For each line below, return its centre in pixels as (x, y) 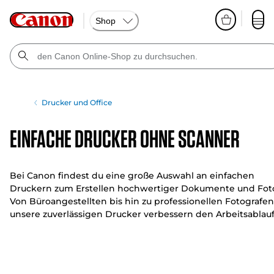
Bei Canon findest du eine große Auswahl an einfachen (132, 176)
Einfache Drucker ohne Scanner (125, 139)
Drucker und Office (77, 102)
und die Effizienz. (47, 227)
